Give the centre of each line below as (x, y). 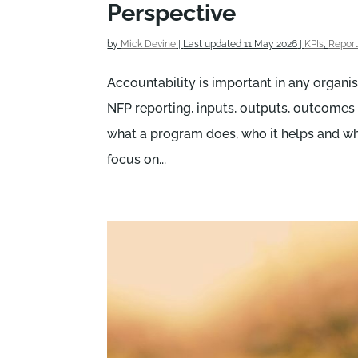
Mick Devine (149, 44)
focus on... (137, 159)
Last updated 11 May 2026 (241, 44)
